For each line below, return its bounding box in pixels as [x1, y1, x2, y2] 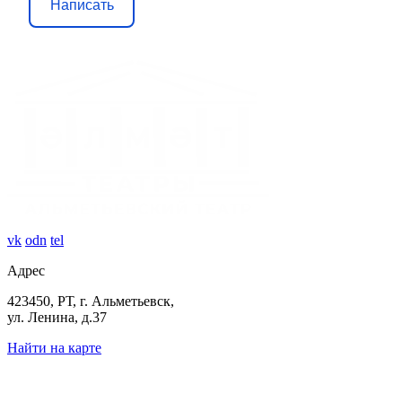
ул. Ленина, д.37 [7, 310, 107, 326]
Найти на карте [7, 340, 101, 356]
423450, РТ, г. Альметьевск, [7, 293, 174, 310]
